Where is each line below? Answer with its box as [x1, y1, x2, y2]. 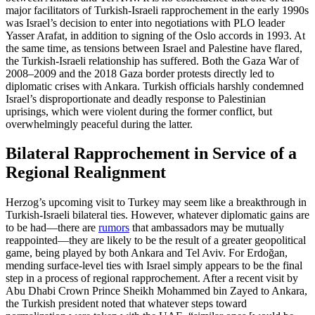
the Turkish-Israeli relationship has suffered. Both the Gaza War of [6, 54, 299, 67]
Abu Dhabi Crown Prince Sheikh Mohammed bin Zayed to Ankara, [6, 285, 307, 297]
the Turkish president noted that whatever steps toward [6, 297, 247, 310]
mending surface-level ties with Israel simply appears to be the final [6, 259, 302, 272]
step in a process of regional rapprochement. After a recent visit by [6, 272, 298, 285]
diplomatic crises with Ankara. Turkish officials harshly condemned [6, 79, 304, 92]
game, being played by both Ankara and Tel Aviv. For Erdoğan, [6, 247, 288, 259]
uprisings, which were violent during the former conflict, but [6, 105, 272, 117]
